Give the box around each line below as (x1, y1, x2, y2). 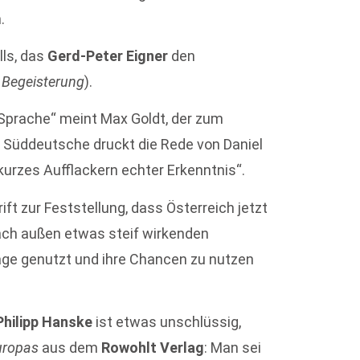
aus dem (39, 339, 102, 357)
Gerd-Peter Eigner (47, 47, 169, 65)
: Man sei (204, 339, 262, 357)
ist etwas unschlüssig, (92, 313, 242, 331)
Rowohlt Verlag (101, 339, 205, 357)
